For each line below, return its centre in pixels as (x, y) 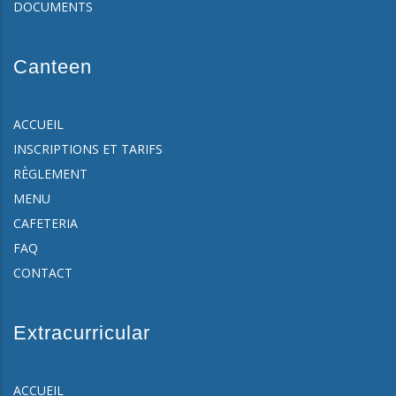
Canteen (53, 67)
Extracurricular (82, 333)
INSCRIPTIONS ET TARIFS (88, 149)
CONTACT (43, 273)
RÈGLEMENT (50, 174)
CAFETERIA (46, 224)
